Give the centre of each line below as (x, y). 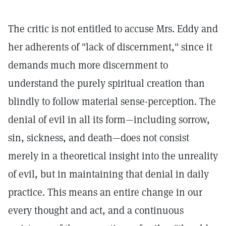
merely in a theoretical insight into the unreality (113, 156)
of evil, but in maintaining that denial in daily (108, 174)
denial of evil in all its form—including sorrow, (109, 120)
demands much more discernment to (88, 65)
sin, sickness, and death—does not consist (99, 138)
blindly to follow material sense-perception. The (112, 101)
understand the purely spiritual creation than (106, 83)
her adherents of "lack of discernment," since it (110, 47)
